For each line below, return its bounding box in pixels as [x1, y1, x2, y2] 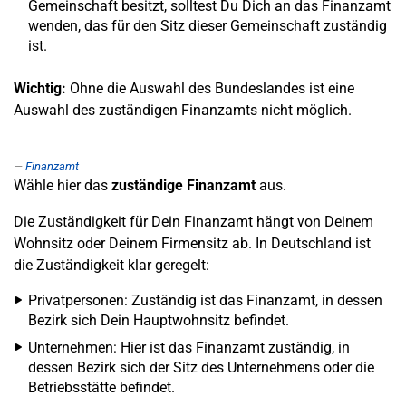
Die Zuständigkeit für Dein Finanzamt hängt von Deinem [14, 213, 373, 230]
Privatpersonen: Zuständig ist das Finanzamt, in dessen [28, 292, 382, 309]
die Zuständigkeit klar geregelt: [14, 256, 209, 274]
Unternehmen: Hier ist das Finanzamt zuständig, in [28, 339, 350, 356]
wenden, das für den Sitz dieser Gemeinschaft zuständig [28, 17, 387, 34]
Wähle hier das [14, 177, 111, 194]
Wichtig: [14, 80, 66, 97]
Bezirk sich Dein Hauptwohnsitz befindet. [28, 312, 289, 329]
